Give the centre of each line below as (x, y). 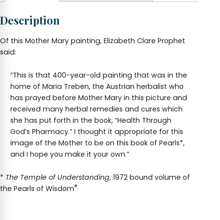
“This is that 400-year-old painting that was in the (99, 75)
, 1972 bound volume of (150, 178)
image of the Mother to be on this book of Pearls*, (98, 143)
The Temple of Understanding (57, 178)
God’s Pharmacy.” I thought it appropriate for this (97, 132)
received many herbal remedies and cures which (97, 109)
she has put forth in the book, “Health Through (91, 121)
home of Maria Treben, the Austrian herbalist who (97, 87)
